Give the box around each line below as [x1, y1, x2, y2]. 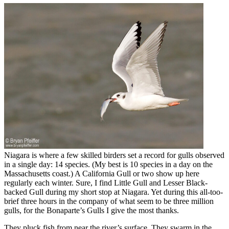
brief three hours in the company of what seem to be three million [4, 196, 214, 205]
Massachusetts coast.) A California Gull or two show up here [4, 169, 199, 178]
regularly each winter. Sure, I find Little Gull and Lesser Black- [4, 178, 208, 187]
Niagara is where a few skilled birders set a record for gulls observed [4, 150, 224, 159]
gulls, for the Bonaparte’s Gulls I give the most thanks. [4, 205, 179, 215]
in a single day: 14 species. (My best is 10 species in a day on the [4, 159, 213, 169]
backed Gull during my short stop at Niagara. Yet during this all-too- [4, 187, 223, 196]
